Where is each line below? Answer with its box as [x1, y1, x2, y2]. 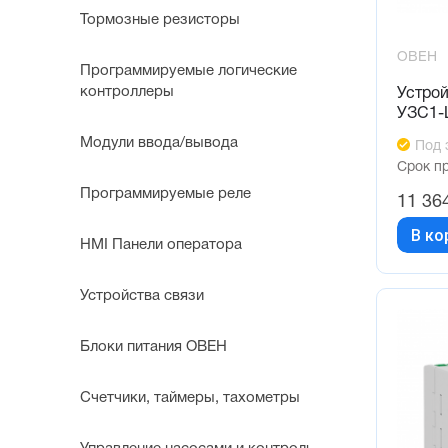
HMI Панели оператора [80, 238, 242, 253]
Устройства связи [80, 289, 204, 304]
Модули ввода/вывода [80, 136, 238, 151]
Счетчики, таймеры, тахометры [80, 391, 300, 406]
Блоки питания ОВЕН [80, 340, 227, 355]
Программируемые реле [80, 187, 251, 202]
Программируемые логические [80, 64, 297, 79]
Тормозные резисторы [80, 13, 240, 28]
